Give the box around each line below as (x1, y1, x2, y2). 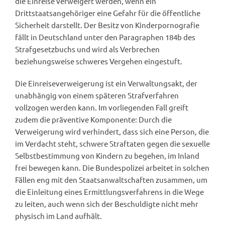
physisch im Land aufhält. (15, 210, 102, 220)
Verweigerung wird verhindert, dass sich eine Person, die (15, 126, 209, 136)
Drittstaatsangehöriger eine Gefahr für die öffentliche (15, 8, 200, 18)
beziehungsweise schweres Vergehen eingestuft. (15, 56, 182, 66)
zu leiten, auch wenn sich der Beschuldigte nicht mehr (15, 198, 198, 208)
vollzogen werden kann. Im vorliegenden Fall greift (15, 102, 188, 112)
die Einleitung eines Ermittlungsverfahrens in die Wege (15, 186, 204, 196)
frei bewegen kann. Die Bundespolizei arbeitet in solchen (15, 162, 209, 172)
